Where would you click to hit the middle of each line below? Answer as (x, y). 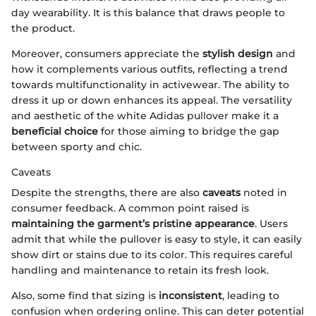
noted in (264, 192)
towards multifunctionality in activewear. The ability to (150, 84)
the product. (43, 28)
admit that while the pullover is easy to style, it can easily (157, 239)
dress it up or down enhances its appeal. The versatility (152, 100)
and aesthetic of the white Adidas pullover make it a (145, 115)
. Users (271, 223)
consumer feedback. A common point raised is (130, 208)
